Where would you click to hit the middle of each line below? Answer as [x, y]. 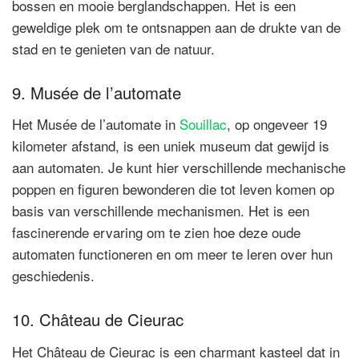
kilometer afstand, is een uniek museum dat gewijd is [171, 146]
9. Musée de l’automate [97, 93]
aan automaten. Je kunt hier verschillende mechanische [179, 167]
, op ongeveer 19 [277, 124]
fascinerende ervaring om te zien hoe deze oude [156, 232]
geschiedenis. [53, 276]
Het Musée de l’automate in [96, 124]
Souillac [203, 124]
